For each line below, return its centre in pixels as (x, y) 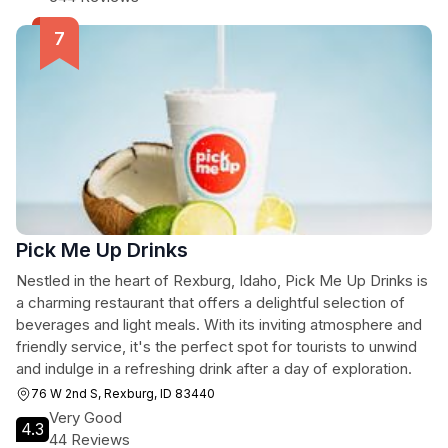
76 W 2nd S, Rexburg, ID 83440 (123, 393)
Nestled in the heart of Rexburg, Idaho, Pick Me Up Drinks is (222, 280)
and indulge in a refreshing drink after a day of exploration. (214, 368)
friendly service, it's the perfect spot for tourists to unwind (216, 346)
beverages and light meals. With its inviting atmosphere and (219, 324)
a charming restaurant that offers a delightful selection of (210, 302)
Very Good (85, 417)
